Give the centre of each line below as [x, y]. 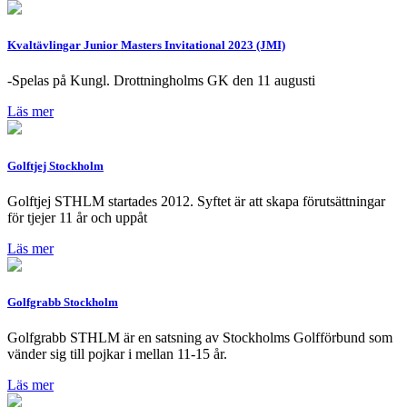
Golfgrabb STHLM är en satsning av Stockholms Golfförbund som [200, 338]
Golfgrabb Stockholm [63, 302]
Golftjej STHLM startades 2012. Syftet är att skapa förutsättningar [196, 201]
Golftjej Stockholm [55, 165]
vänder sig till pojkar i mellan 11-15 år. [117, 354]
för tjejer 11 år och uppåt [77, 217]
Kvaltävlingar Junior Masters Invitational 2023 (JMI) [146, 45]
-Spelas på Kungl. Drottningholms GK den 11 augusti [161, 81]
